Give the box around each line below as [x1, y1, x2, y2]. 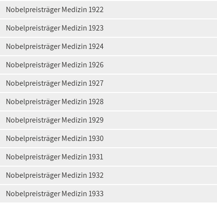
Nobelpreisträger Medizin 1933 [6, 188, 104, 199]
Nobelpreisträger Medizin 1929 [6, 115, 104, 125]
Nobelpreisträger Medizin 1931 [6, 152, 103, 162]
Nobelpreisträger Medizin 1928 [6, 96, 104, 107]
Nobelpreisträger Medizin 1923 [6, 23, 104, 33]
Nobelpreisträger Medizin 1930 [6, 133, 104, 143]
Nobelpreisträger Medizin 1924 [6, 41, 104, 51]
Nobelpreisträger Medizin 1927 [6, 78, 104, 88]
